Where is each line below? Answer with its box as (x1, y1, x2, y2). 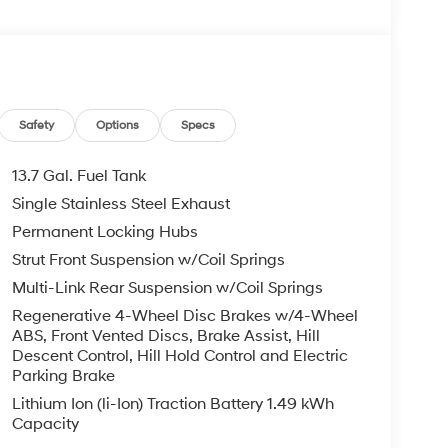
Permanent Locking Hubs (11, 222, 198, 243)
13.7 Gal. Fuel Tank (11, 166, 146, 187)
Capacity (11, 414, 79, 435)
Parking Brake (11, 366, 115, 387)
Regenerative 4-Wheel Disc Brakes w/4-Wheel (11, 306, 358, 327)
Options (96, 118, 140, 134)
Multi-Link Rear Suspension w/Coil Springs (11, 278, 323, 299)
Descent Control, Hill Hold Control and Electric (11, 346, 348, 367)
